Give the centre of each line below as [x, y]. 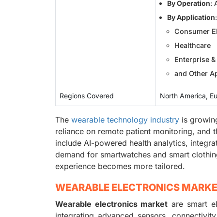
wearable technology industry [125, 120]
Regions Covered [87, 96]
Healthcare [193, 45]
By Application [191, 17]
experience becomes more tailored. [120, 166]
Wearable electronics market [112, 204]
